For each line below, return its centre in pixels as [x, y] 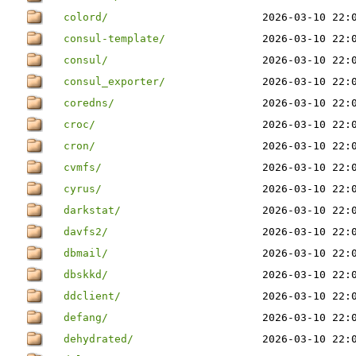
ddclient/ [92, 296]
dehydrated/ [99, 339]
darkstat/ [92, 210]
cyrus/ [83, 189]
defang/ [86, 317]
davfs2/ [86, 232]
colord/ [86, 17]
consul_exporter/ [114, 81]
